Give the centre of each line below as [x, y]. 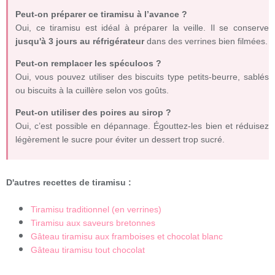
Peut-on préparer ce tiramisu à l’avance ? [101, 14]
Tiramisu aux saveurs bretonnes [93, 223]
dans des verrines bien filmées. [206, 41]
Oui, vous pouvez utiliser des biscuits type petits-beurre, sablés [142, 76]
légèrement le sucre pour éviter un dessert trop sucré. [120, 139]
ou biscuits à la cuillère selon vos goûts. [92, 90]
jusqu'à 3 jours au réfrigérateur [80, 41]
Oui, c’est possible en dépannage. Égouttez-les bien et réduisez [142, 126]
